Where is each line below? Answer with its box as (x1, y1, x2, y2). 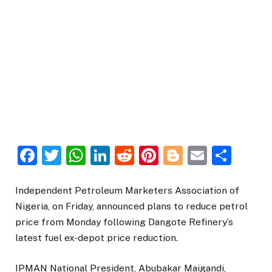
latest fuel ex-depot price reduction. (15, 232, 178, 244)
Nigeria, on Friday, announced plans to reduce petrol (15, 200, 248, 212)
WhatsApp (86, 144, 180, 167)
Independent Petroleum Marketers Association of (15, 185, 239, 197)
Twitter (61, 144, 125, 167)
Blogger (183, 144, 254, 167)
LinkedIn (110, 144, 186, 167)
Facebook (37, 144, 124, 167)
